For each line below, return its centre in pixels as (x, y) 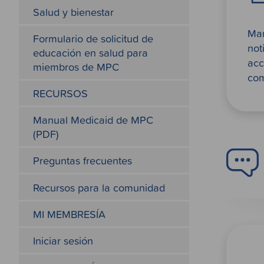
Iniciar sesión (63, 240)
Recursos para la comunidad (99, 187)
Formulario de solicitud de (93, 38)
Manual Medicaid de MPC (93, 120)
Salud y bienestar (73, 11)
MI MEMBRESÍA (69, 214)
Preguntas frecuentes (82, 161)
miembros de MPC (76, 66)
